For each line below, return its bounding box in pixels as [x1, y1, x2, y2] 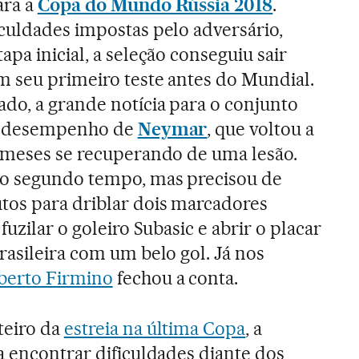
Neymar [137, 118, 208, 141]
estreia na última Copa [63, 317, 246, 341]
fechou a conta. [112, 267, 239, 290]
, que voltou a [207, 118, 315, 141]
